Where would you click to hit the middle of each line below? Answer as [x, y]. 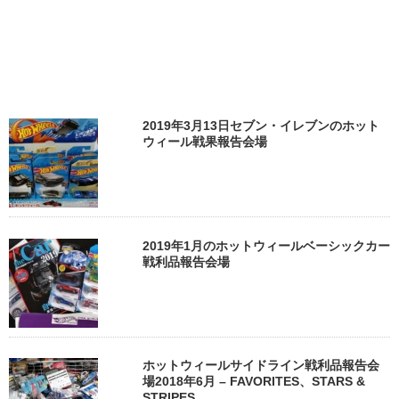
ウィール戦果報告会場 [205, 142]
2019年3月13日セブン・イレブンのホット [261, 126]
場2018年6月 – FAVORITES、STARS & [254, 381]
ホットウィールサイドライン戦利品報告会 [261, 365]
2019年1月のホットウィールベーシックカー [266, 245]
